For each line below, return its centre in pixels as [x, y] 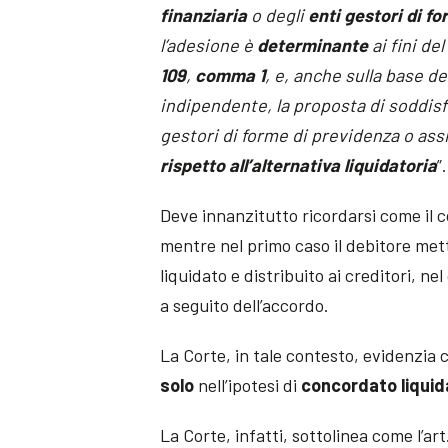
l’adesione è [209, 44]
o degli [278, 14]
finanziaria [204, 14]
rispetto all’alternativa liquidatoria [299, 164]
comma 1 [230, 74]
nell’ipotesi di [248, 384]
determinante [313, 44]
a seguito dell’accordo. [245, 304]
